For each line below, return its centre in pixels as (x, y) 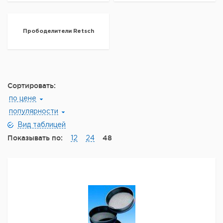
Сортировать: (32, 86)
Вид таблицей (42, 125)
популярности (34, 111)
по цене (23, 99)
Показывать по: (35, 138)
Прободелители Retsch (58, 31)
